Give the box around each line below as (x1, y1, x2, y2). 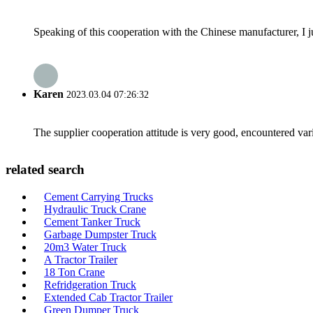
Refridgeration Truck (44, 279, 136, 291)
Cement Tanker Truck (44, 216, 140, 228)
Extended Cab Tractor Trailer (44, 291, 173, 303)
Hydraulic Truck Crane (44, 203, 146, 215)
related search (6, 162, 85, 177)
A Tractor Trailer (44, 254, 117, 265)
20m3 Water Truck (44, 241, 126, 253)
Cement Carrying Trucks (44, 191, 153, 203)
